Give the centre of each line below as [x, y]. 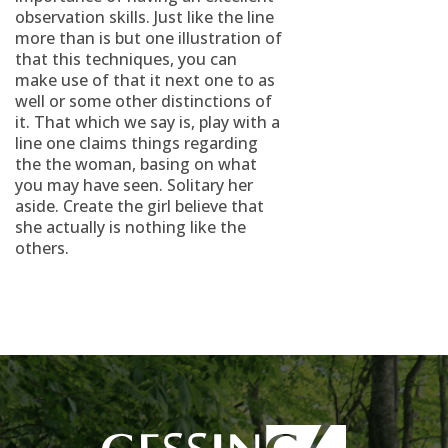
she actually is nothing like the [130, 227]
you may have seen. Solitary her [134, 185]
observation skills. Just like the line [144, 17]
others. [42, 248]
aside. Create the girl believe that [139, 206]
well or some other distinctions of [143, 101]
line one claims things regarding [136, 143]
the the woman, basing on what [136, 164]
